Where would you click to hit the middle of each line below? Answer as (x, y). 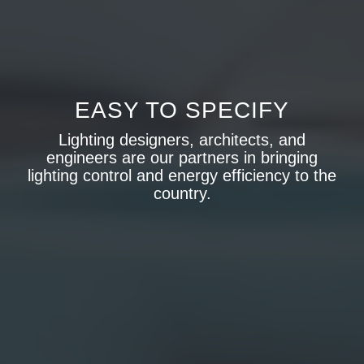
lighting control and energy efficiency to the (182, 175)
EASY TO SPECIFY (182, 110)
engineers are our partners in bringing (182, 158)
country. (182, 193)
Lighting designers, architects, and (182, 140)
